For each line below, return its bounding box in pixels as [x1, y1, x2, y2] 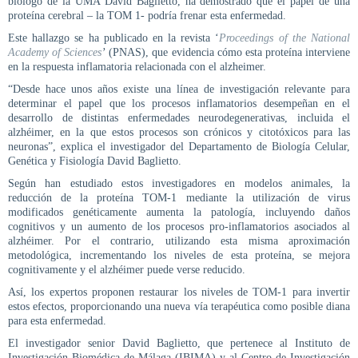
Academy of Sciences [8, 46, 102, 58]
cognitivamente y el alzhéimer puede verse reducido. [8, 263, 245, 276]
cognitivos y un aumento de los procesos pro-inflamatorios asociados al [8, 220, 350, 233]
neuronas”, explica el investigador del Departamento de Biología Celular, [8, 140, 350, 153]
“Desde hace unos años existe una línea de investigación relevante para [8, 82, 350, 95]
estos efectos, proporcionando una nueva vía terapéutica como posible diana [8, 300, 350, 312]
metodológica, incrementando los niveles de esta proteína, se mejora [8, 249, 350, 261]
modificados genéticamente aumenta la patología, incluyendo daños [8, 205, 350, 218]
